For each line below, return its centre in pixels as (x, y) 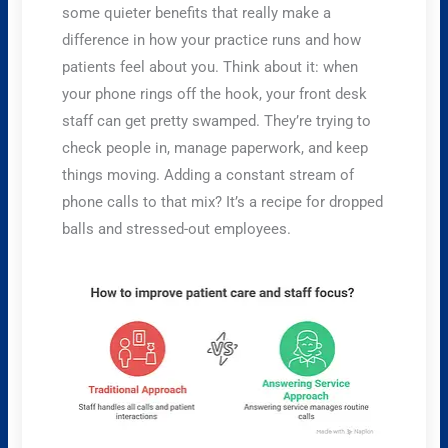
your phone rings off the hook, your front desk (215, 93)
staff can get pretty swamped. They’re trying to (217, 120)
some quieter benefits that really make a (197, 12)
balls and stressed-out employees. (177, 228)
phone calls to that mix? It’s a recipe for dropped (223, 201)
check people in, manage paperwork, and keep (215, 147)
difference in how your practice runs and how (212, 39)
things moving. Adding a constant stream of (208, 174)
